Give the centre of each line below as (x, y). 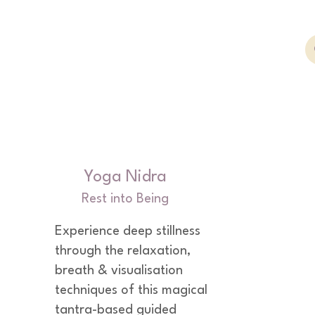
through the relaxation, (123, 251)
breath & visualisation (119, 271)
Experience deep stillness (128, 231)
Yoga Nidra (125, 177)
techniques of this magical (131, 290)
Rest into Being (125, 199)
